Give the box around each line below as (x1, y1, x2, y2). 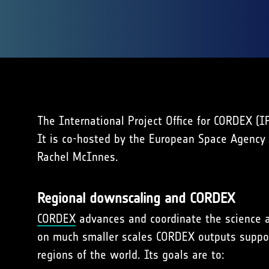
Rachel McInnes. (37, 150, 118, 164)
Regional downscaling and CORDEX (37, 190, 235, 207)
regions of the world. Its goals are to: (37, 247, 225, 262)
